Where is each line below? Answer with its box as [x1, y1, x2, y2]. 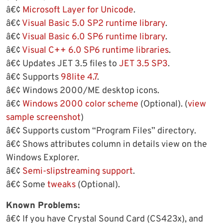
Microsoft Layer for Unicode [22, 4, 133, 16]
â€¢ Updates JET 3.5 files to [6, 58, 119, 70]
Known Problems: [6, 200, 80, 212]
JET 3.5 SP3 [119, 58, 168, 70]
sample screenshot [6, 112, 81, 124]
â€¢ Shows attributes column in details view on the [6, 139, 207, 151]
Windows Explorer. [6, 152, 79, 164]
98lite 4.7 [61, 72, 97, 84]
